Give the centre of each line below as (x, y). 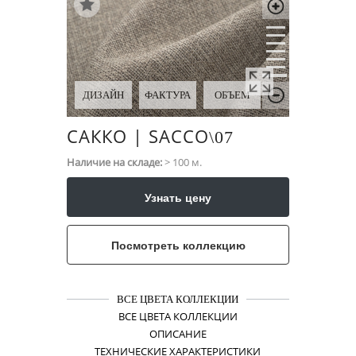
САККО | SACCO (138, 136)
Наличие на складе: (114, 162)
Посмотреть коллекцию (178, 245)
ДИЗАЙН (103, 95)
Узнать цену (178, 197)
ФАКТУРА (168, 95)
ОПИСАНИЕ (178, 334)
